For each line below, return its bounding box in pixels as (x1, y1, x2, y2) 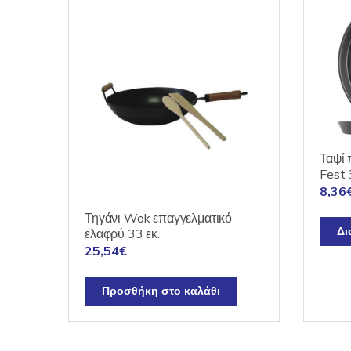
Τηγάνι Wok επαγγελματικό (85, 210, 233, 228)
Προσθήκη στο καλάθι (102, 284, 220, 299)
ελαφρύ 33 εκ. (85, 226, 160, 244)
